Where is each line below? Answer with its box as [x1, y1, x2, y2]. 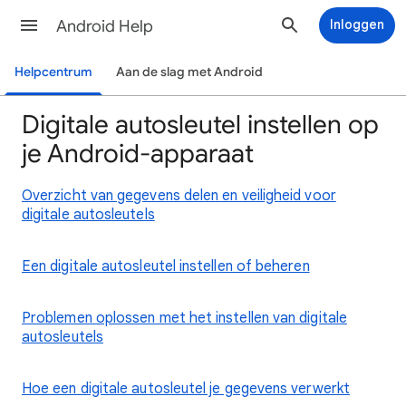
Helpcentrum [14, 64, 93, 80]
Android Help [56, 16, 153, 36]
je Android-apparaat [22, 138, 254, 169]
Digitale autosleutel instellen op [22, 109, 379, 140]
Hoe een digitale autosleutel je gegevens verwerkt [22, 380, 350, 398]
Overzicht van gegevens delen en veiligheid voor [22, 187, 336, 205]
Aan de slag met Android [116, 64, 264, 80]
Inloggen [330, 16, 384, 33]
